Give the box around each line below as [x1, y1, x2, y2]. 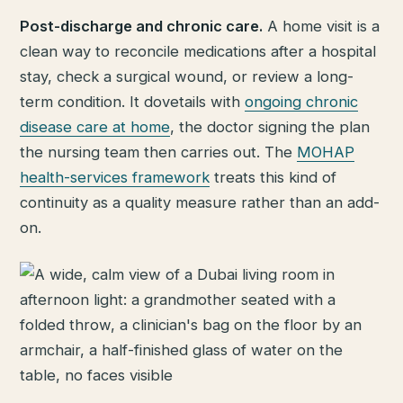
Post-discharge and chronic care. [20, 16, 264, 35]
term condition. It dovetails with [20, 92, 246, 111]
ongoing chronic [245, 92, 359, 111]
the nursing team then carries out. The [20, 142, 298, 161]
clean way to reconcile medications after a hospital [20, 41, 377, 60]
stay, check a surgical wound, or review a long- [20, 67, 354, 85]
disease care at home [20, 117, 171, 136]
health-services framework [20, 167, 210, 186]
